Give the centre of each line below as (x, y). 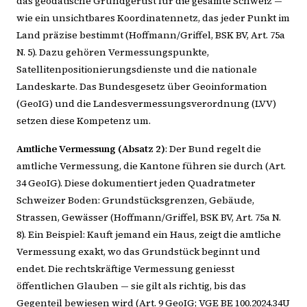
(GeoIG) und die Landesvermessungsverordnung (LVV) (146, 103)
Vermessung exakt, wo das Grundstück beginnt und (138, 251)
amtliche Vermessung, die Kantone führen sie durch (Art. (151, 166)
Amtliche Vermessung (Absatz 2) (91, 149)
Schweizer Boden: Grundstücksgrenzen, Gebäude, (135, 200)
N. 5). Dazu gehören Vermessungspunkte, (113, 52)
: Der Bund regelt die (213, 149)
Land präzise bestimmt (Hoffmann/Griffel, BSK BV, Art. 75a (151, 35)
